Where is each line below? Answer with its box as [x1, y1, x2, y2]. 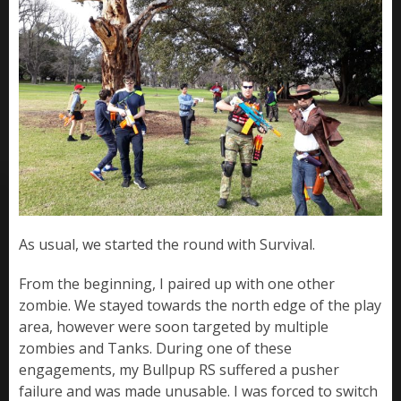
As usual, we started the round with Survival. [19, 234, 315, 254]
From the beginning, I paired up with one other [19, 273, 335, 294]
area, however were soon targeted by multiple [19, 316, 328, 337]
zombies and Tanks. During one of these [19, 337, 292, 358]
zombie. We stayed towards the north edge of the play [19, 294, 381, 315]
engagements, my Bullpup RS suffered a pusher [19, 359, 339, 380]
